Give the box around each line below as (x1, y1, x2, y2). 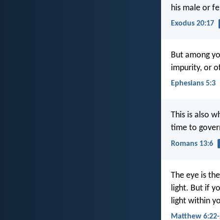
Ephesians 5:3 (171, 80, 216, 88)
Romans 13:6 (171, 139, 213, 148)
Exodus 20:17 (171, 19, 214, 27)
